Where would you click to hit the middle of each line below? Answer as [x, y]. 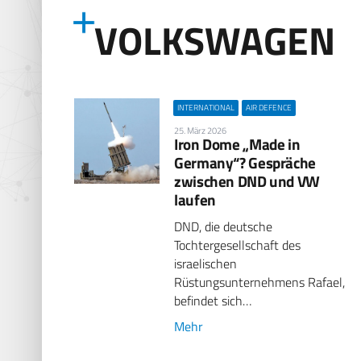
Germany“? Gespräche [245, 162]
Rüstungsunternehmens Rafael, [260, 282]
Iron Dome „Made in [237, 143]
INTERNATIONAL [206, 107]
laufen [195, 199]
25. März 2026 [201, 130]
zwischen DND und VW [247, 180]
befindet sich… [213, 300]
